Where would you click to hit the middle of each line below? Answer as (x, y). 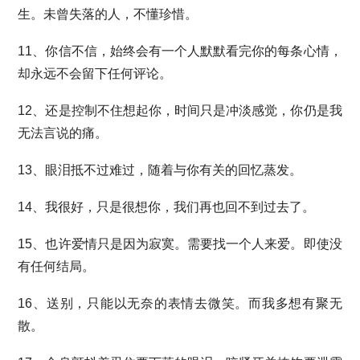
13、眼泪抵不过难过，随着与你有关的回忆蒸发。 (160, 170)
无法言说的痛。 (63, 133)
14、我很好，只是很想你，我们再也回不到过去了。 (167, 207)
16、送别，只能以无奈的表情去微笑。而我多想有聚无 (180, 303)
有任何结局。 (57, 266)
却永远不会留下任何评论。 (95, 74)
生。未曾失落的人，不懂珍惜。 (108, 14)
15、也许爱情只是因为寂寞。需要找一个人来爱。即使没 (180, 244)
